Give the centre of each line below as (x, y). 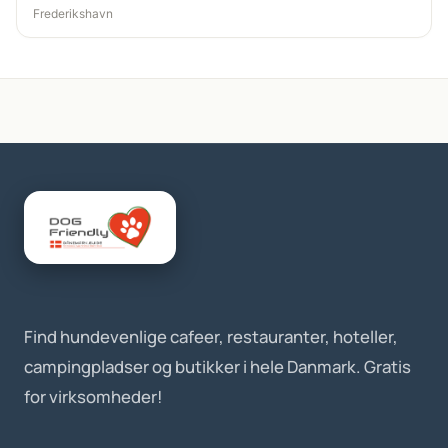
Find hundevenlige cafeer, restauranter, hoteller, (211, 337)
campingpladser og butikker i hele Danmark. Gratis (217, 367)
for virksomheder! (93, 397)
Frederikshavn (73, 14)
